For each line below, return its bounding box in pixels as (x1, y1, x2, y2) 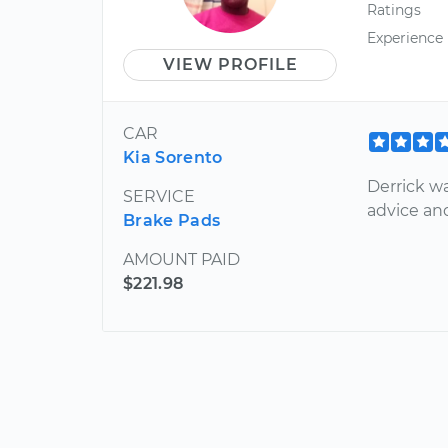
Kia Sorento (123, 148, 223, 168)
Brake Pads (123, 211, 221, 231)
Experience (367, 28, 444, 47)
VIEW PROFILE (162, 55, 298, 75)
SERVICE (123, 187, 195, 207)
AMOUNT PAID (123, 250, 240, 270)
